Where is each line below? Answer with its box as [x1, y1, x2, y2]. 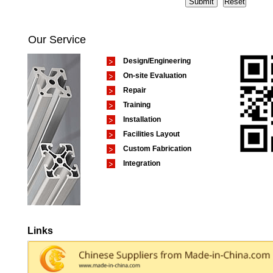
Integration [123, 159, 160, 168]
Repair [123, 86, 146, 94]
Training [123, 101, 151, 109]
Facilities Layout [123, 130, 180, 138]
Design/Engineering [123, 57, 191, 65]
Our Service [28, 34, 86, 46]
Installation [123, 115, 161, 124]
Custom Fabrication [123, 144, 191, 153]
